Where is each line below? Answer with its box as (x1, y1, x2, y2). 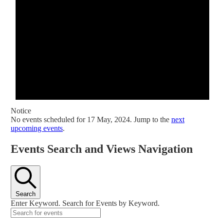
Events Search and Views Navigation (11, 142, 193, 155)
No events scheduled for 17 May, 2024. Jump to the (11, 115, 171, 124)
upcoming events (11, 124, 63, 133)
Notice (11, 107, 31, 115)
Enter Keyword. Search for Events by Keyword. (11, 199, 160, 207)
